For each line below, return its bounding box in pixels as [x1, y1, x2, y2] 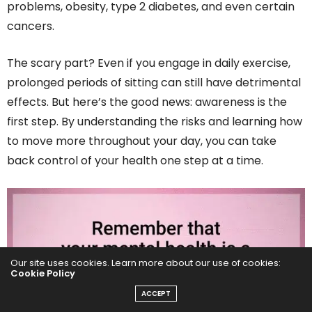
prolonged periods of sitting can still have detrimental [7, 74, 301, 91]
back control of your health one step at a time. [7, 152, 263, 169]
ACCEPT [141, 288, 171, 299]
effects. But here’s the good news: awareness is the [7, 93, 287, 110]
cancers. [7, 17, 54, 34]
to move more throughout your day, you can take [7, 132, 276, 149]
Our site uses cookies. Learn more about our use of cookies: [10, 256, 281, 270]
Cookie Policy [10, 266, 75, 280]
